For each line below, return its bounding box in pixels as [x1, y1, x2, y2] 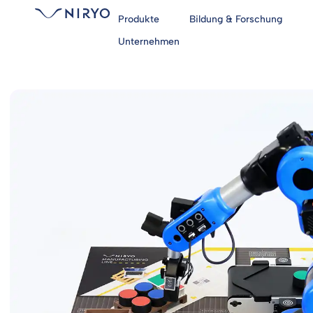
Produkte [117, 13, 159, 25]
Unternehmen [117, 36, 180, 48]
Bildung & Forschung [189, 13, 282, 25]
